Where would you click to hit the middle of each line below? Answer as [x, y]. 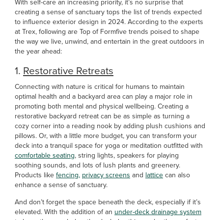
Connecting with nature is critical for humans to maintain [100, 87]
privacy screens [106, 175]
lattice [154, 175]
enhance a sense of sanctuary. [61, 185]
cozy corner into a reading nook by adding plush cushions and [110, 126]
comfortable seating [45, 155]
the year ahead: [38, 51]
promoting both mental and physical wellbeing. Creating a [102, 106]
